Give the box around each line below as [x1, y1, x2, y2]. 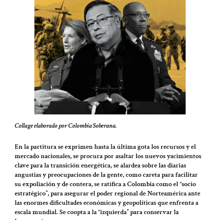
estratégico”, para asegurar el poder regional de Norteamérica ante [15, 189, 200, 198]
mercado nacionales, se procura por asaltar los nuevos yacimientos [15, 152, 201, 161]
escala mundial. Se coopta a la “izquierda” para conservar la [15, 208, 179, 217]
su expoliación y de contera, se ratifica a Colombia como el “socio [15, 180, 196, 189]
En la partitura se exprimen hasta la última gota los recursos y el [15, 142, 196, 152]
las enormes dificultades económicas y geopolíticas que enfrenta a [15, 198, 198, 208]
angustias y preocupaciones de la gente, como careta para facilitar [15, 170, 198, 180]
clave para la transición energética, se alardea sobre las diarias [15, 161, 186, 170]
